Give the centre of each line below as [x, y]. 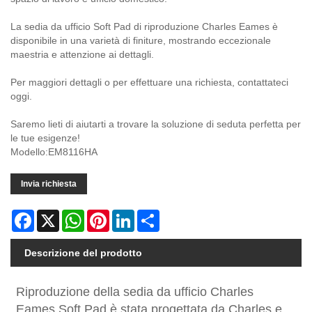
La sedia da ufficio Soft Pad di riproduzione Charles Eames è [144, 26]
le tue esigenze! [45, 138]
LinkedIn [153, 215]
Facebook [56, 215]
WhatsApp [107, 215]
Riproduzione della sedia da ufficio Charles [135, 291]
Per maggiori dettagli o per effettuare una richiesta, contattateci [149, 82]
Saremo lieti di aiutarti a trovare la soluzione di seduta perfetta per [156, 124]
